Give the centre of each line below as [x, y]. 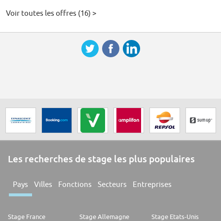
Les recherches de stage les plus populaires [101, 159]
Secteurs [112, 184]
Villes [43, 184]
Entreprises [152, 184]
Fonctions [75, 184]
